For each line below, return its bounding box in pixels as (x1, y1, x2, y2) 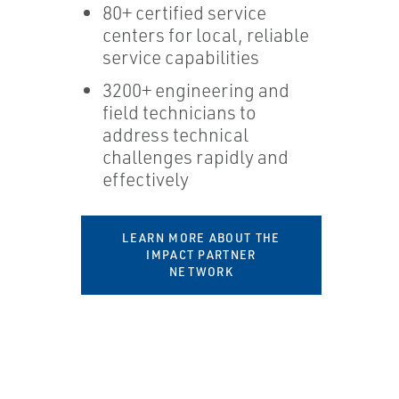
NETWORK (168, 265, 234, 279)
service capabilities (102, 45, 259, 69)
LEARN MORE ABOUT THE (122, 231, 281, 245)
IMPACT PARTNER (146, 248, 256, 262)
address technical (102, 123, 248, 146)
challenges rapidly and (102, 145, 289, 168)
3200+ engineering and (102, 78, 289, 102)
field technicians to (102, 101, 256, 124)
